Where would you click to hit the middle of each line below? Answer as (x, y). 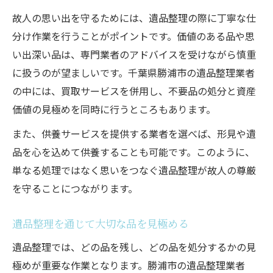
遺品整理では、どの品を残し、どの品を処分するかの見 (134, 246)
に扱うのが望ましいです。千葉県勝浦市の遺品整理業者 (133, 72)
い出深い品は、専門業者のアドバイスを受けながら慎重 (134, 54)
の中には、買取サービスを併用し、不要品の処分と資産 (134, 90)
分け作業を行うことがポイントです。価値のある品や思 (133, 36)
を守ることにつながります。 (75, 188)
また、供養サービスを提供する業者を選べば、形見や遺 (134, 133)
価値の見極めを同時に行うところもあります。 (114, 109)
